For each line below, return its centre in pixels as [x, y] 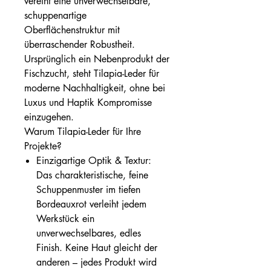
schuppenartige [55, 15]
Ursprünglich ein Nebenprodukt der [97, 59]
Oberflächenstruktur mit [72, 30]
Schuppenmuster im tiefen [88, 189]
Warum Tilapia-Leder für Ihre [83, 131]
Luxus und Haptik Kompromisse [88, 102]
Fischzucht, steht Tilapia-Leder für [92, 73]
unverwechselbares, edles [89, 233]
